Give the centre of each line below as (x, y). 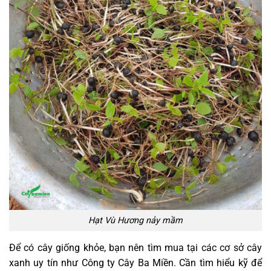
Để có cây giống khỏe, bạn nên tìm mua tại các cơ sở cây (135, 247)
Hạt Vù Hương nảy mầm (135, 221)
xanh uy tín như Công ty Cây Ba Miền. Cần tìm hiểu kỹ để (135, 263)
